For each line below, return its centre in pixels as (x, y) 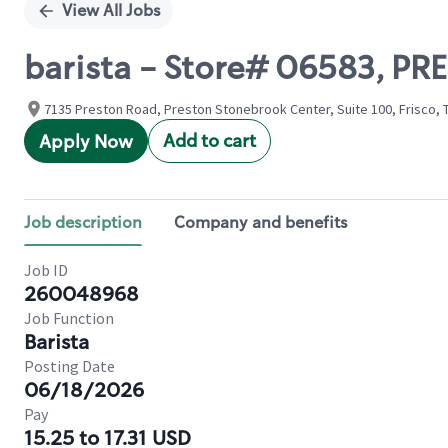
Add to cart (209, 141)
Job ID (46, 270)
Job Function (69, 318)
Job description (83, 222)
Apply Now (86, 142)
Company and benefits (261, 222)
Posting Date (69, 366)
